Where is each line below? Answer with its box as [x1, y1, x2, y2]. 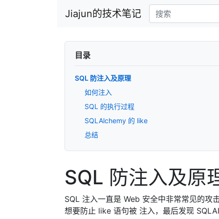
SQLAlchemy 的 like [85, 116, 148, 125]
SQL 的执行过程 [85, 102, 134, 110]
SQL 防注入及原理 [75, 74, 131, 82]
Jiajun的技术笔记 [65, 8, 141, 20]
